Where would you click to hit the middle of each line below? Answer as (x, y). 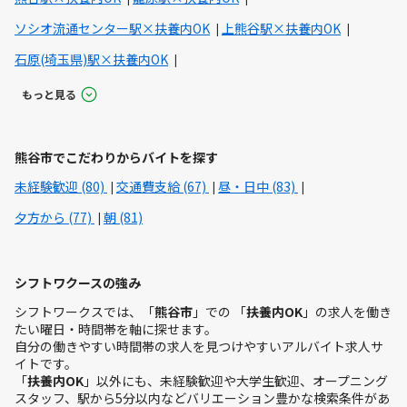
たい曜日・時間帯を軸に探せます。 (116, 328)
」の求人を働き (347, 311)
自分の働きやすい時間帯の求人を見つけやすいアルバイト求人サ (199, 346)
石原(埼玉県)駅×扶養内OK (91, 59)
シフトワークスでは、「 (84, 311)
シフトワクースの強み (78, 282)
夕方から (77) (55, 217)
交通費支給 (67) (163, 186)
